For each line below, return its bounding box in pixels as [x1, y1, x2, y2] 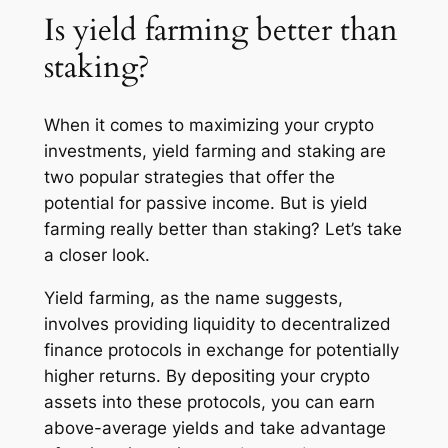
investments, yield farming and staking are [43, 140, 386, 161]
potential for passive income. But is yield [43, 192, 368, 213]
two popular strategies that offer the [43, 166, 335, 187]
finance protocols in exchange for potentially [43, 339, 399, 360]
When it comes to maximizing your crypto [43, 114, 374, 135]
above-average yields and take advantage [43, 417, 386, 438]
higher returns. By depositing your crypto [43, 365, 370, 386]
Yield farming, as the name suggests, [43, 287, 343, 308]
